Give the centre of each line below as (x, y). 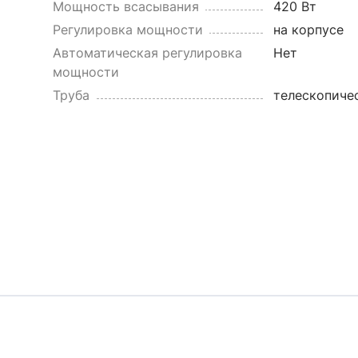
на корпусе (308, 30)
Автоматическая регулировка (147, 53)
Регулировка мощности (127, 30)
